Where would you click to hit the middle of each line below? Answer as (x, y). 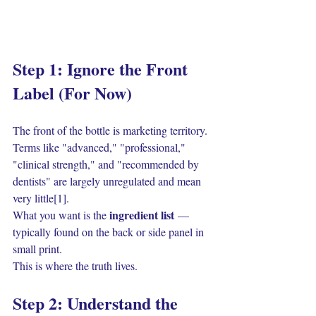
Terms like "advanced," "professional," (101, 147)
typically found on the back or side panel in (110, 232)
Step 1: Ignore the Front (102, 69)
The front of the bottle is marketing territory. (111, 130)
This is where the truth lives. (75, 266)
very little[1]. (41, 198)
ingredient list (142, 215)
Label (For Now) (72, 93)
